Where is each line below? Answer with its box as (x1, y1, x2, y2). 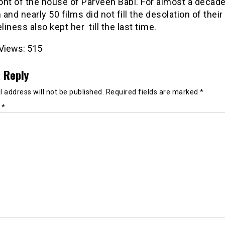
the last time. (99, 22, 157, 33)
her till (70, 22, 99, 33)
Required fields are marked (105, 87, 200, 96)
